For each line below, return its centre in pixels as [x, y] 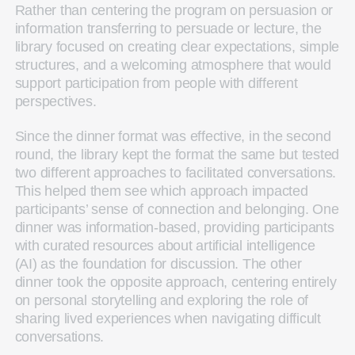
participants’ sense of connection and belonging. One [177, 209]
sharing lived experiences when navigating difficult [168, 318]
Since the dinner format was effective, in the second [173, 136]
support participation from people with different [156, 83]
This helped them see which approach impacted [161, 191]
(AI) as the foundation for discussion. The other [158, 263]
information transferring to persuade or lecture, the [168, 29]
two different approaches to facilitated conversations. [176, 172]
